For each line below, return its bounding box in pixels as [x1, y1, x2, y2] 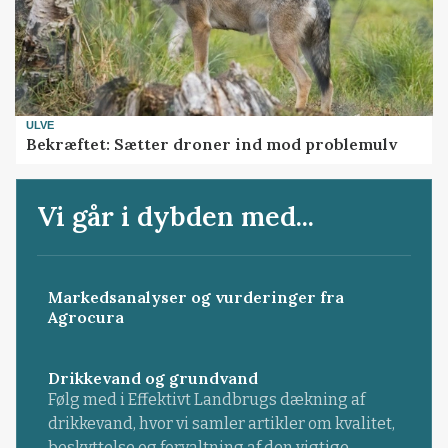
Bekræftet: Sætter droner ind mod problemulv [26, 133, 398, 154]
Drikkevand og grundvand [47, 368, 258, 389]
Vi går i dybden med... [37, 198, 315, 233]
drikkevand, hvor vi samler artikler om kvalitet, [47, 414, 395, 434]
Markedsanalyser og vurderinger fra [47, 287, 344, 308]
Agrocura [47, 307, 124, 328]
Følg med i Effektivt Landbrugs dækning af [47, 390, 365, 410]
